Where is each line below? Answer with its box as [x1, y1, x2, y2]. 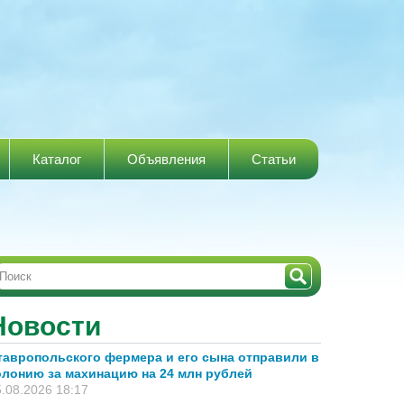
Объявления [127, 151, 206, 167]
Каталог [32, 151, 81, 167]
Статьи [252, 151, 296, 167]
